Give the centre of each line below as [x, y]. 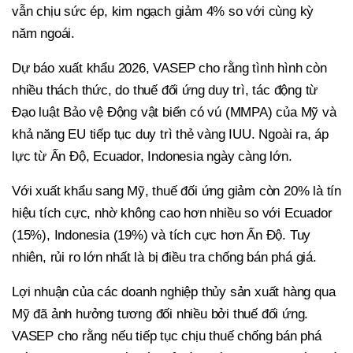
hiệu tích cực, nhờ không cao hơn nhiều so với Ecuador [172, 213]
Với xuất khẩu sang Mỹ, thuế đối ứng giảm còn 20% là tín [176, 191]
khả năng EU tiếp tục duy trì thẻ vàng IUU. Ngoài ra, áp [170, 134]
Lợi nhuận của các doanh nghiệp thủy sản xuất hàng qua [174, 292]
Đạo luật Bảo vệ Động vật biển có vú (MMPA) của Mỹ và [174, 112]
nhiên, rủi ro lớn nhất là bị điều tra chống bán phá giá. [164, 257]
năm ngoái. [44, 33]
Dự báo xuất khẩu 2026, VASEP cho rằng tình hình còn [169, 68]
